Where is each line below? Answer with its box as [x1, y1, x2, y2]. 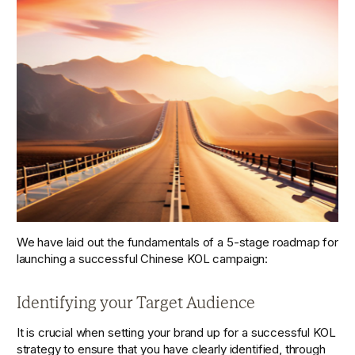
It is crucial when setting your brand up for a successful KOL [16, 325, 336, 341]
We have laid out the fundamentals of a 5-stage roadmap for [16, 234, 339, 250]
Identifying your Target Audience [16, 293, 255, 313]
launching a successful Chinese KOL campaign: [16, 250, 269, 266]
